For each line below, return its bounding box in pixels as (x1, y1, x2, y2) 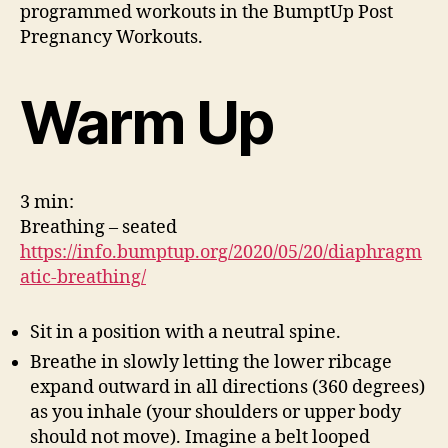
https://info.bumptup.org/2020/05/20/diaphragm (20, 241, 422, 264)
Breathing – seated (20, 216, 177, 239)
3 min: (20, 191, 74, 214)
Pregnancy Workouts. (20, 26, 203, 49)
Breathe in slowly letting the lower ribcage (30, 351, 392, 374)
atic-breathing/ (20, 266, 146, 289)
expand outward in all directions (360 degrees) (30, 376, 425, 399)
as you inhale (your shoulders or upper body (30, 401, 401, 424)
